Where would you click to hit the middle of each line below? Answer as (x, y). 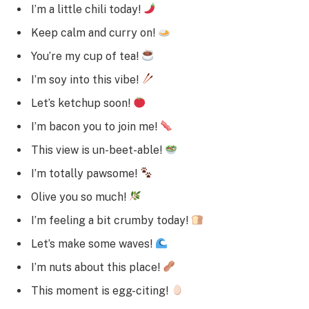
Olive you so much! (80, 197)
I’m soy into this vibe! (86, 79)
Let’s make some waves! (93, 243)
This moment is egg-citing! (101, 290)
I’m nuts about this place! (97, 267)
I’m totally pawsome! (86, 173)
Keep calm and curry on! (94, 32)
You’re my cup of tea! (86, 56)
